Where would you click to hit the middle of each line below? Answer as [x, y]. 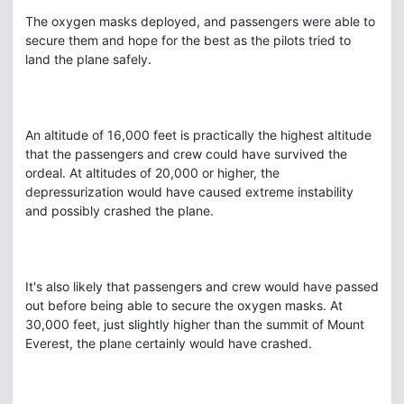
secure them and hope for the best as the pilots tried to [188, 40]
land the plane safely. [88, 59]
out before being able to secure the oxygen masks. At [184, 305]
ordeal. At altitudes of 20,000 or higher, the [152, 173]
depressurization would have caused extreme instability [189, 192]
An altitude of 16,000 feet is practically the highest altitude [198, 135]
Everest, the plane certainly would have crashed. [169, 343]
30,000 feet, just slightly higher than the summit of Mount [195, 324]
